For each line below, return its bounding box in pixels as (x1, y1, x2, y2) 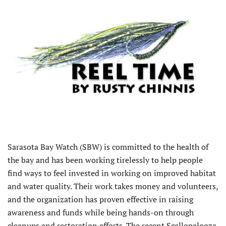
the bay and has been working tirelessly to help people (8, 154, 203, 166)
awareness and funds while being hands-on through (8, 207, 194, 218)
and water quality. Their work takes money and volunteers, (8, 181, 218, 192)
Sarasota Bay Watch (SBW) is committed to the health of (8, 141, 208, 153)
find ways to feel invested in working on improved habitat (8, 167, 216, 179)
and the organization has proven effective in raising (8, 194, 193, 205)
